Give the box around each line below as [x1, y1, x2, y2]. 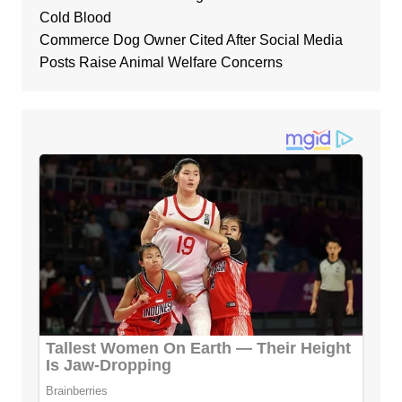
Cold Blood [39, 10, 111, 26]
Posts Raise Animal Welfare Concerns [39, 55, 283, 71]
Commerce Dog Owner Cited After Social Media [39, 32, 343, 48]
